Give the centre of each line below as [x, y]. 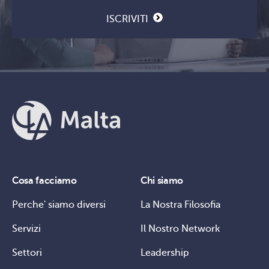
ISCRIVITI [127, 19]
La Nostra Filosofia [180, 205]
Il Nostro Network [180, 229]
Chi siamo [162, 181]
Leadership [165, 253]
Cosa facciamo [44, 181]
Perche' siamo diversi [59, 205]
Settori [27, 253]
